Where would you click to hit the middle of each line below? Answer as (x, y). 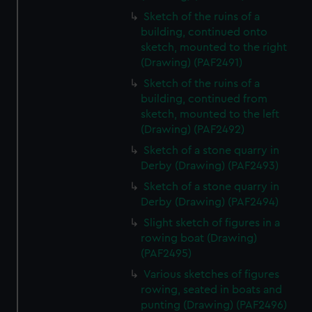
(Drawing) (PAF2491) (192, 63)
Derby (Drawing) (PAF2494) (210, 202)
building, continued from (204, 99)
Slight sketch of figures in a (212, 223)
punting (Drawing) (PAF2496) (214, 305)
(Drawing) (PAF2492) (193, 130)
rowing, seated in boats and (212, 290)
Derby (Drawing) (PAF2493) (210, 166)
